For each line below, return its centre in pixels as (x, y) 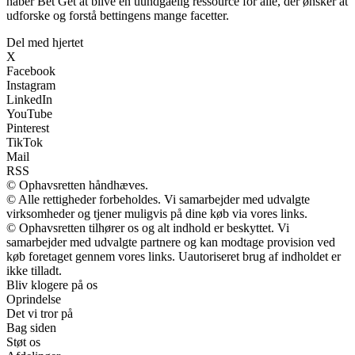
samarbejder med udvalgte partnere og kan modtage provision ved (171, 242)
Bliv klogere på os (52, 285)
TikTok (25, 143)
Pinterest (28, 128)
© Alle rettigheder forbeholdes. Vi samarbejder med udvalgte (158, 200)
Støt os (23, 342)
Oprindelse (34, 300)
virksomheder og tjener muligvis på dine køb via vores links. (157, 214)
